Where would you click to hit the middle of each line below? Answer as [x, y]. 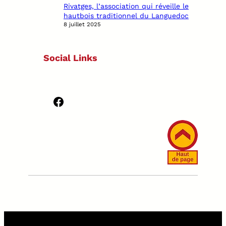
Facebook [55, 101]
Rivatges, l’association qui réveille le [126, 6]
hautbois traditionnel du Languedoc [126, 15]
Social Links [70, 58]
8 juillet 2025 [82, 24]
